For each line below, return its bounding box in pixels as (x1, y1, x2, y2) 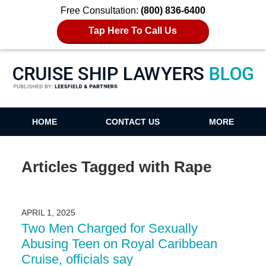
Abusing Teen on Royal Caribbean (21, 236, 217, 252)
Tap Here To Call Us (88, 26, 178, 36)
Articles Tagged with (21, 158, 170, 175)
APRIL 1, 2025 (21, 208, 75, 218)
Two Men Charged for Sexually (21, 221, 198, 236)
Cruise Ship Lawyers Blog (101, 86, 165, 93)
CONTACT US (106, 117, 160, 127)
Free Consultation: (61, 5, 141, 15)
